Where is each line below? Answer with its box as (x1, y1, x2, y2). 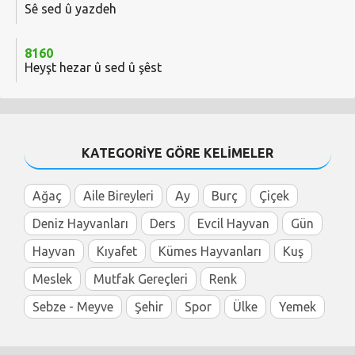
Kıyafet (97, 244, 137, 259)
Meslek (32, 272, 72, 287)
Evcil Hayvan (197, 216, 269, 231)
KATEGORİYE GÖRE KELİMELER (82, 146, 273, 161)
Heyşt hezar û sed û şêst (25, 60, 162, 75)
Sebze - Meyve (32, 300, 113, 315)
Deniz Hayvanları (32, 216, 128, 231)
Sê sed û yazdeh (25, 2, 116, 17)
